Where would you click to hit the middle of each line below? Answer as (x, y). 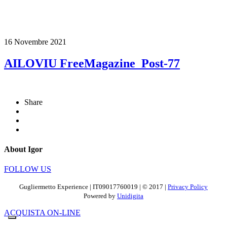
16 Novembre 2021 (35, 42)
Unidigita (130, 196)
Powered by (100, 196)
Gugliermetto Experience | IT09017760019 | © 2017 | (93, 187)
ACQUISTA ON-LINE (42, 213)
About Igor (23, 149)
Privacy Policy (188, 187)
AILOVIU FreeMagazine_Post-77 (92, 63)
